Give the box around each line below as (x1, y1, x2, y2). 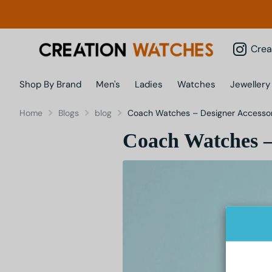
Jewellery (230, 78, 270, 91)
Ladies (135, 78, 163, 91)
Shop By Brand (19, 78, 81, 91)
